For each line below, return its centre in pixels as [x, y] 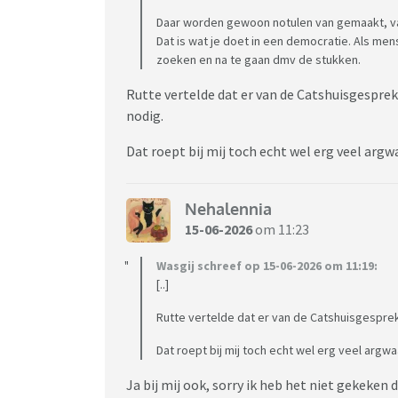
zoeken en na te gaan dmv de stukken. [259, 59]
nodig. [145, 115]
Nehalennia [228, 209]
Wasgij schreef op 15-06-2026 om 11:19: [267, 265]
